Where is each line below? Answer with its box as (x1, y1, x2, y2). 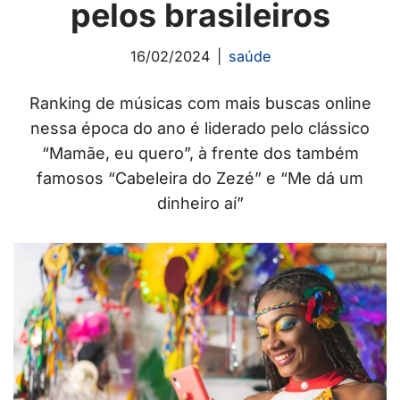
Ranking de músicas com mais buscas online (29, 94, 371, 113)
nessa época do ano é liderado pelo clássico (30, 119, 370, 138)
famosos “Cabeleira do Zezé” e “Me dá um (37, 169, 363, 188)
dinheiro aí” (156, 194, 244, 213)
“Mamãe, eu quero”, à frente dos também (41, 144, 359, 163)
